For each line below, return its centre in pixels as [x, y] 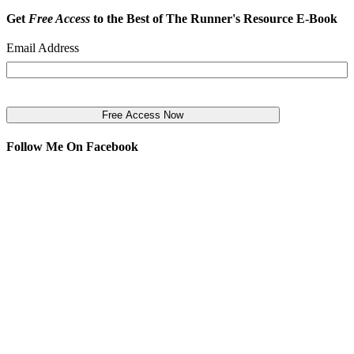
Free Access [59, 18]
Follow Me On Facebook [72, 147]
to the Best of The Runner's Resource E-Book [214, 18]
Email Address [43, 47]
